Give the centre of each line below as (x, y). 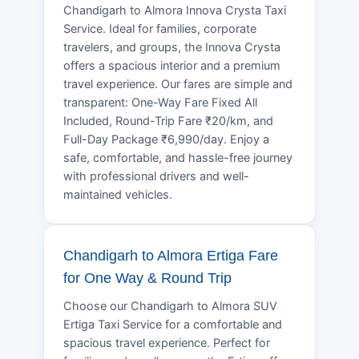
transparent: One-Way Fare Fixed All (160, 102)
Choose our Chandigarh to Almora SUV (170, 306)
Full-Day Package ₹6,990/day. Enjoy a (166, 139)
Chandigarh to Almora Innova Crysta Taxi (175, 10)
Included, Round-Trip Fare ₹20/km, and (168, 121)
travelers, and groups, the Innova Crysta (172, 47)
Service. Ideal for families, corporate (160, 28)
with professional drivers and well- (156, 176)
